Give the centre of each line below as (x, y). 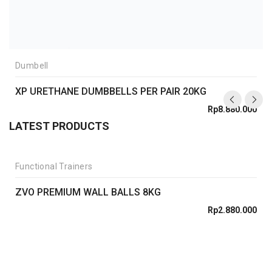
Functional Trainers (54, 167)
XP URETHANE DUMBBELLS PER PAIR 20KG (111, 92)
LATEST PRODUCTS (59, 126)
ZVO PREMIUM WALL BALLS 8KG (88, 192)
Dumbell (32, 66)
